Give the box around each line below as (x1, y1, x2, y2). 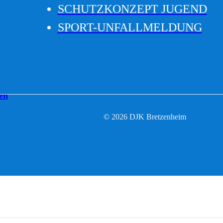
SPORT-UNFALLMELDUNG (57, 20, 202, 34)
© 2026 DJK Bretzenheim (103, 112, 186, 121)
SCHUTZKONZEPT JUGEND (57, 2, 207, 15)
